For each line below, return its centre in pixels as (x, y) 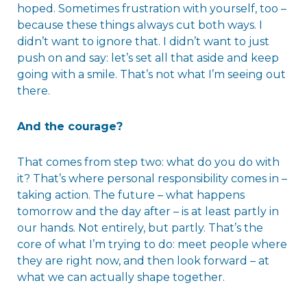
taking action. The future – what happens (131, 195)
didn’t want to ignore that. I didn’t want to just (143, 41)
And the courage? (70, 126)
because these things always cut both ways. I (139, 25)
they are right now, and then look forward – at (143, 260)
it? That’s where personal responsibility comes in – (152, 178)
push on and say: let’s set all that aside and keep (148, 58)
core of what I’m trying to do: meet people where (152, 244)
